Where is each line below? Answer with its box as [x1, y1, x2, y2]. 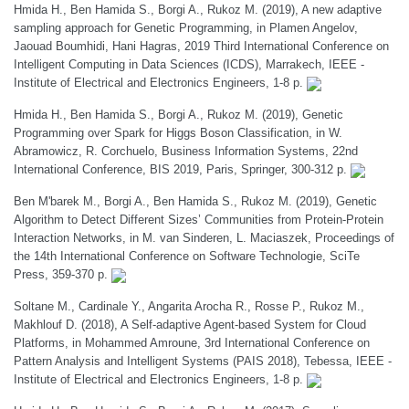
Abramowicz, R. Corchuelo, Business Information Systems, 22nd [14, 144, 358, 158]
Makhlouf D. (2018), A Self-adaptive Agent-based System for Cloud [14, 318, 366, 331]
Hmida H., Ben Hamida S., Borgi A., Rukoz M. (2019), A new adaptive [14, 3, 382, 16]
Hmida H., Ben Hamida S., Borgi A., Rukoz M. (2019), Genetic [14, 108, 343, 121]
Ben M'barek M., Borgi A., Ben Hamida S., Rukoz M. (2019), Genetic [14, 194, 377, 208]
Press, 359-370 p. [14, 267, 111, 281]
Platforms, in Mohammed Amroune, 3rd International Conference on [14, 336, 370, 350]
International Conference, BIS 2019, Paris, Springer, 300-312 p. [14, 163, 351, 176]
